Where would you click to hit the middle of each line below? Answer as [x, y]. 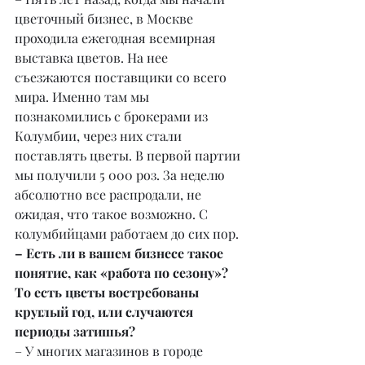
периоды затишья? [75, 332]
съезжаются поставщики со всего [122, 77]
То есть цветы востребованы [108, 292]
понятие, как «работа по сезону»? [123, 273]
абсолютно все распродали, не [110, 195]
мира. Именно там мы [84, 97]
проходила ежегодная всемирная [117, 38]
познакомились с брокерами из [113, 117]
